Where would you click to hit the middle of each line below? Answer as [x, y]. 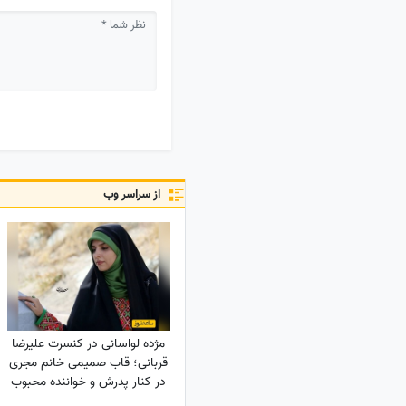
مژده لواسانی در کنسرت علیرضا [89, 344]
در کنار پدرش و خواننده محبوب [89, 382]
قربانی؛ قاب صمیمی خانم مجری [89, 363]
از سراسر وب [128, 195]
